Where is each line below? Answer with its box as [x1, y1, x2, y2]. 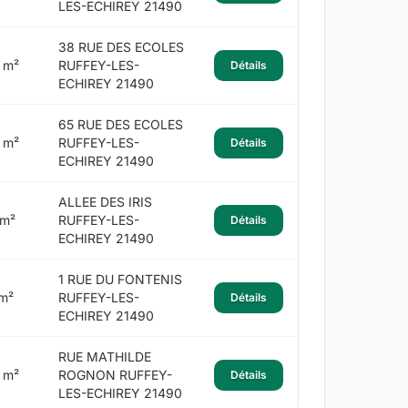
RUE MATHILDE [57, 349, 151, 365]
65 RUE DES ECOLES [57, 117, 183, 133]
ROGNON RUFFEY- [57, 367, 172, 383]
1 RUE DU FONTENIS [57, 271, 182, 288]
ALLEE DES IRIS [57, 194, 152, 210]
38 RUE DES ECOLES [57, 39, 184, 56]
